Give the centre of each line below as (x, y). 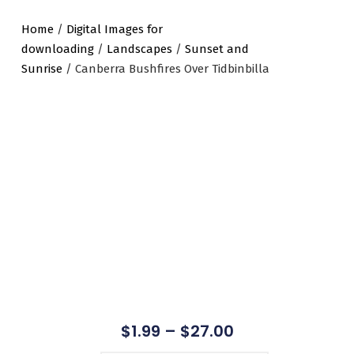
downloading (57, 49)
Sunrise (41, 68)
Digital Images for (114, 29)
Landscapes (139, 49)
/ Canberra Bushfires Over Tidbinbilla (166, 68)
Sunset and (217, 49)
